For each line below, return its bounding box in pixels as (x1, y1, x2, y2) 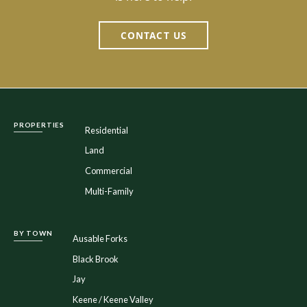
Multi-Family (84, 185, 134, 197)
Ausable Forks (73, 233, 128, 245)
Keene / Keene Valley (73, 293, 154, 305)
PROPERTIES (14, 120, 64, 129)
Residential (84, 124, 128, 136)
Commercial (84, 164, 132, 176)
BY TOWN (14, 229, 53, 238)
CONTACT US (121, 29, 186, 42)
